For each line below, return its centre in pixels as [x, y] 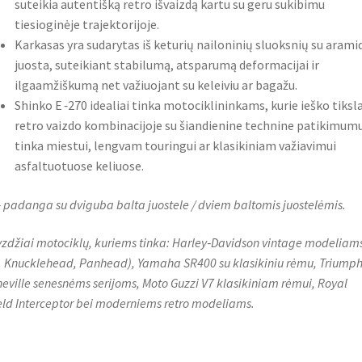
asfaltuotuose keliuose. [79, 166]
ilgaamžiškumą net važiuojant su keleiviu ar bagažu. [156, 85]
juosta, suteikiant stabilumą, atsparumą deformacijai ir [166, 65]
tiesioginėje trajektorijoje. [86, 25]
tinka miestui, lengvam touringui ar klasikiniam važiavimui [175, 146]
